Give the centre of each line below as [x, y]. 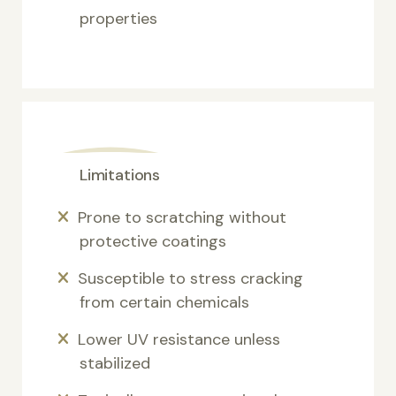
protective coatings [153, 241]
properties [118, 18]
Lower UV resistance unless [179, 339]
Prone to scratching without [182, 217]
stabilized [115, 363]
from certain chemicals [164, 302]
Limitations [120, 175]
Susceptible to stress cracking [190, 278]
